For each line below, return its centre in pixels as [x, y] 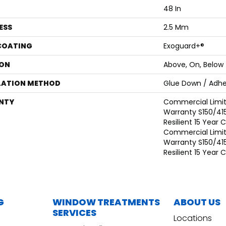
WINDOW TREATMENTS [106, 202]
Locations [193, 218]
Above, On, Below [193, 65]
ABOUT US [197, 202]
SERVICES [74, 213]
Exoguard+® [184, 46]
